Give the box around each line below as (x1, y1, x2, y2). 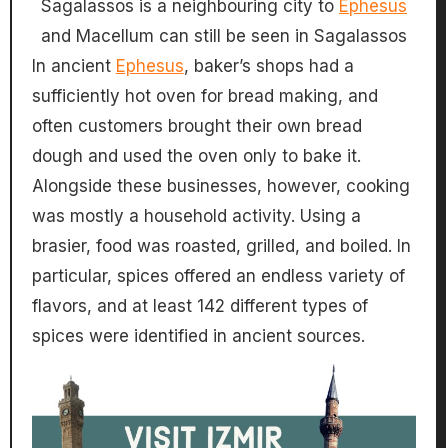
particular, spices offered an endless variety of (31, 266, 405, 287)
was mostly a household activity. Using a (31, 206, 361, 227)
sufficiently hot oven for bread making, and (31, 86, 378, 107)
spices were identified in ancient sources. (31, 326, 365, 347)
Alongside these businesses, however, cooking (31, 176, 410, 197)
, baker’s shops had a (183, 56, 354, 77)
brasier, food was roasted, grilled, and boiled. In (31, 236, 411, 257)
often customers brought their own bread (31, 116, 362, 137)
